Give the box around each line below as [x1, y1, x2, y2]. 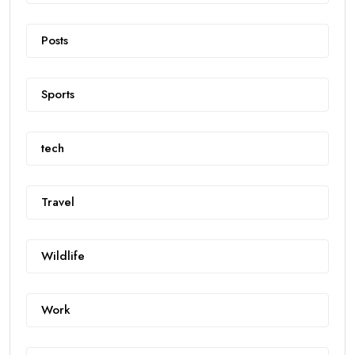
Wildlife [41, 246, 85, 265]
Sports [41, 85, 74, 103]
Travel [41, 193, 74, 211]
